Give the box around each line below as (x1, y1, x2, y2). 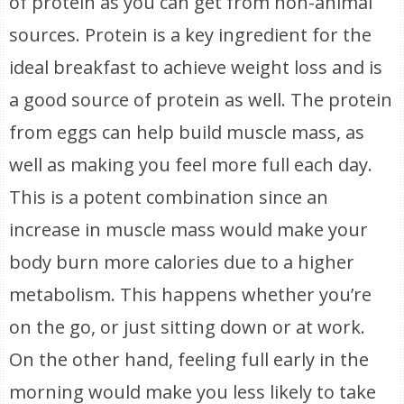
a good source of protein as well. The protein (9, 87, 393, 112)
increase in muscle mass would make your (9, 217, 369, 242)
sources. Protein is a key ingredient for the (9, 23, 372, 47)
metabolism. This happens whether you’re (9, 282, 372, 307)
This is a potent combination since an (9, 185, 329, 209)
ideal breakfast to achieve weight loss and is (9, 55, 383, 79)
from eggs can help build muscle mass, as (9, 120, 365, 144)
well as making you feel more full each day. (9, 152, 373, 177)
